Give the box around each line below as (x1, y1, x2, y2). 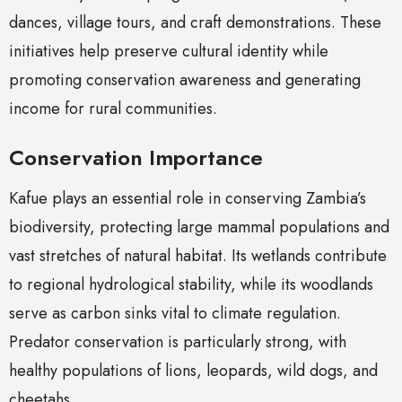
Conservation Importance (9, 142, 263, 174)
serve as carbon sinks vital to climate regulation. (9, 301, 341, 326)
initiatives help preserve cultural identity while (9, 39, 328, 64)
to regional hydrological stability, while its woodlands (9, 273, 373, 297)
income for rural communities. (9, 97, 217, 121)
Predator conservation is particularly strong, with (9, 330, 346, 354)
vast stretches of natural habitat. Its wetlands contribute (9, 244, 387, 268)
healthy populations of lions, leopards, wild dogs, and (9, 359, 378, 383)
